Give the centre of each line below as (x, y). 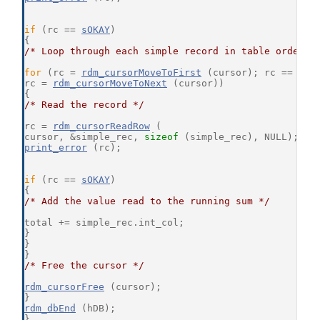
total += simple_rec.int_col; (104, 223)
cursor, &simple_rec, (84, 137)
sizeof (161, 137)
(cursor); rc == (250, 73)
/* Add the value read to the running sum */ (147, 201)
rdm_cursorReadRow (101, 126)
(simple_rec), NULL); (239, 137)
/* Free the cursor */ (84, 266)
